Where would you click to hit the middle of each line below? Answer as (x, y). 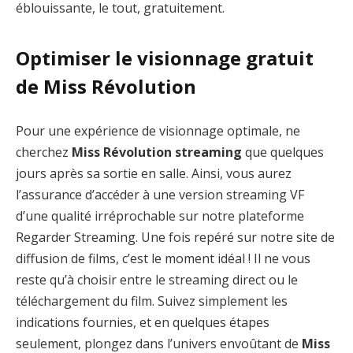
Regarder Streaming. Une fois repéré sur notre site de (175, 237)
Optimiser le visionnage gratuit (165, 58)
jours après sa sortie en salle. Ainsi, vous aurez (154, 173)
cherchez (44, 152)
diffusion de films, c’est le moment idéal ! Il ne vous (163, 258)
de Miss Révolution (106, 87)
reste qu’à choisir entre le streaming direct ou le (157, 279)
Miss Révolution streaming (157, 152)
